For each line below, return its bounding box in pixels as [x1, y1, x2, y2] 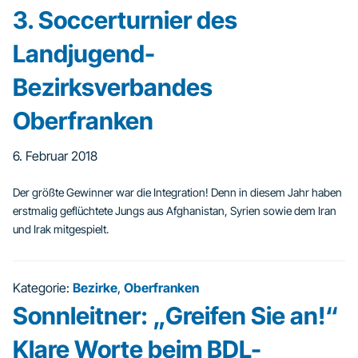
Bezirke [73, 280, 117, 296]
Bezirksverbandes [13, 73, 213, 101]
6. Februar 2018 [13, 148, 97, 164]
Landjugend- [13, 39, 155, 68]
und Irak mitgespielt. [13, 222, 109, 236]
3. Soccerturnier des [13, 6, 237, 34]
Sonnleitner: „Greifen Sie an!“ [13, 301, 339, 330]
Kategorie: [13, 280, 73, 296]
